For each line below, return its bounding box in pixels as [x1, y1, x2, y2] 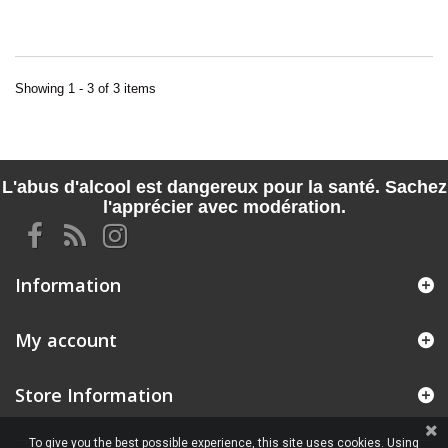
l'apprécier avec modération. [102, 196, 346, 217]
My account [15, 327, 117, 352]
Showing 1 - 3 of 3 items [15, 80, 156, 96]
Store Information [15, 382, 173, 407]
